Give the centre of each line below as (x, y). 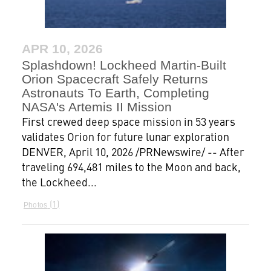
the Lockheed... (59, 181)
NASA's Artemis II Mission (96, 106)
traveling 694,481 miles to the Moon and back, (131, 166)
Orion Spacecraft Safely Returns (115, 79)
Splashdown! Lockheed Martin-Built (124, 65)
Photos (35, 205)
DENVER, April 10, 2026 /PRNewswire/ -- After (133, 151)
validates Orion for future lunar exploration (125, 136)
